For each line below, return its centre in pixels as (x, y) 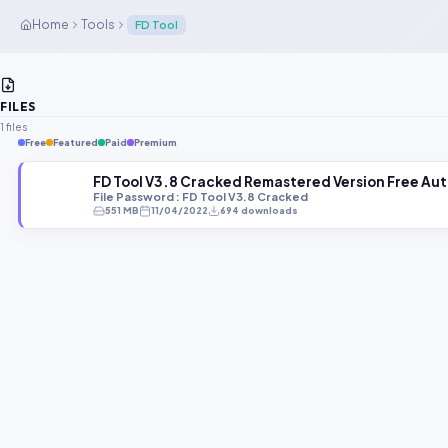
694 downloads (259, 211)
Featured (75, 143)
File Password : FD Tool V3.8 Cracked (200, 197)
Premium (155, 143)
